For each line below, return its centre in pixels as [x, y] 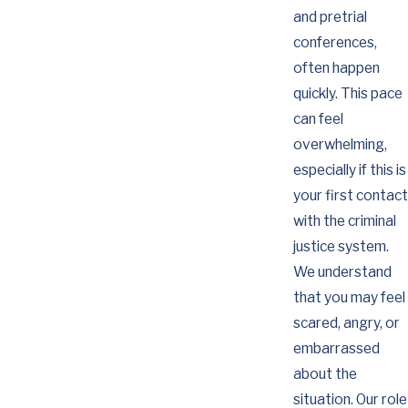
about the [325, 373]
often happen [336, 67]
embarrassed [336, 348]
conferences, [335, 42]
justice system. [341, 246]
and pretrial [330, 16]
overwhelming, [340, 144]
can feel [318, 118]
